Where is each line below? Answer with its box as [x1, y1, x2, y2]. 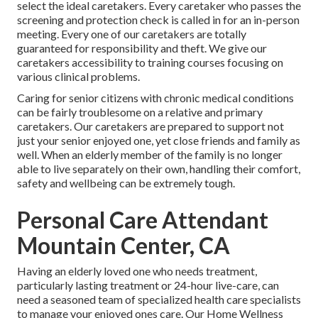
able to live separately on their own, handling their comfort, [17, 162, 300, 176]
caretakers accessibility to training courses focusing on [17, 55, 283, 70]
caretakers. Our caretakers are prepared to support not [17, 119, 284, 133]
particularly [17, 278, 75, 292]
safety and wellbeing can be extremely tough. [17, 176, 235, 190]
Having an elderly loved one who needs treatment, [17, 264, 257, 278]
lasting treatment [75, 278, 159, 292]
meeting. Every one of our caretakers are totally [17, 27, 246, 41]
